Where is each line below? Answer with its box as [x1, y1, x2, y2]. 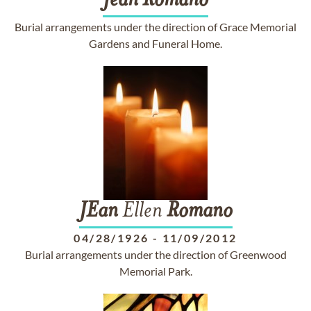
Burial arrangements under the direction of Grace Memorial [15, 20, 296, 33]
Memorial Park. [119, 264, 192, 278]
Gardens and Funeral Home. [89, 37, 222, 50]
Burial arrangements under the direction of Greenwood [24, 248, 287, 261]
